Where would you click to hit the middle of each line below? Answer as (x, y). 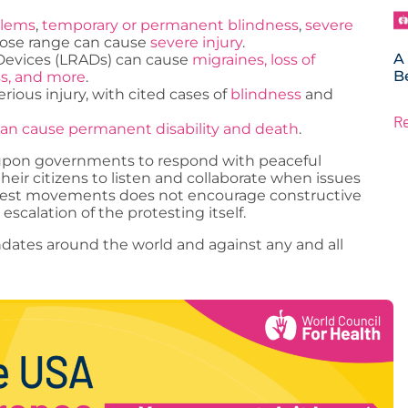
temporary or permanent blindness (170, 25)
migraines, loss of (254, 59)
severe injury (196, 42)
